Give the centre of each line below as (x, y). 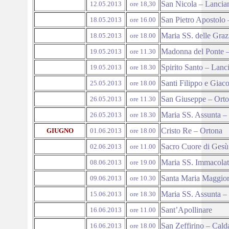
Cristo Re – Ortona (192, 131)
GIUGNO (60, 131)
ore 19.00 (143, 162)
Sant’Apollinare (187, 210)
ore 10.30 (143, 178)
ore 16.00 (143, 20)
